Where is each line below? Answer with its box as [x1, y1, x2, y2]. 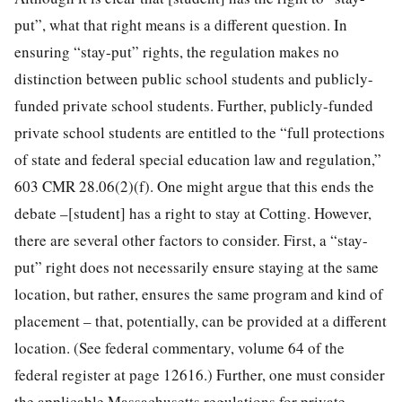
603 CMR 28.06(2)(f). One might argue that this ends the [14, 175, 374, 197]
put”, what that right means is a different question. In [14, 13, 347, 35]
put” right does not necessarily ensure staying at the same [14, 256, 379, 277]
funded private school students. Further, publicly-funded [14, 94, 373, 116]
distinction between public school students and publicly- [14, 67, 373, 89]
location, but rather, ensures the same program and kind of [14, 283, 383, 304]
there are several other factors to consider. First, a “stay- [14, 229, 368, 250]
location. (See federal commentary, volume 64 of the [14, 336, 345, 358]
